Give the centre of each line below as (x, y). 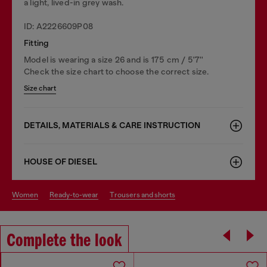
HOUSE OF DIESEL (60, 162)
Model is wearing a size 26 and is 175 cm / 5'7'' (114, 59)
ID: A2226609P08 (58, 26)
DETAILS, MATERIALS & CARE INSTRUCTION (112, 125)
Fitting (37, 43)
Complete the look (64, 241)
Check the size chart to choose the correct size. (117, 71)
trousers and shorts (145, 195)
